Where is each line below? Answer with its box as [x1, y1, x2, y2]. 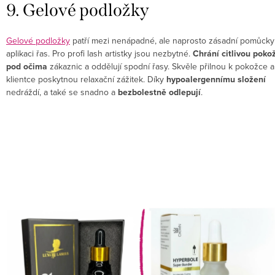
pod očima [6, 60, 47, 74]
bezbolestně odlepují [118, 86, 201, 99]
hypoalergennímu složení [166, 73, 266, 87]
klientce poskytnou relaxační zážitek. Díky [6, 73, 166, 86]
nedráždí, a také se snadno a [6, 86, 118, 99]
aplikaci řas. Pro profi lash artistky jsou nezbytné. [6, 47, 193, 60]
